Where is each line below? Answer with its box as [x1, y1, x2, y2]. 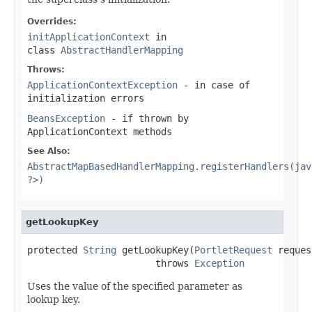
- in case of [178, 79, 250, 91]
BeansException [27, 112, 105, 124]
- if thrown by [105, 112, 189, 124]
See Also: [27, 146, 70, 156]
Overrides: [27, 16, 77, 26]
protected [27, 244, 83, 256]
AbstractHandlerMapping [61, 44, 183, 56]
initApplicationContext [27, 31, 150, 42]
